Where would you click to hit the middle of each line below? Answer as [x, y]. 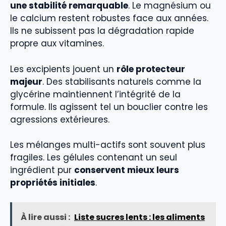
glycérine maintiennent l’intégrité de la [95, 94]
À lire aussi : [45, 217]
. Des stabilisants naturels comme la [122, 81]
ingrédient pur [42, 170]
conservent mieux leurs [127, 170]
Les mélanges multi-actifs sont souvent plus [108, 145]
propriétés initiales [53, 183]
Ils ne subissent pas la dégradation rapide [102, 31]
